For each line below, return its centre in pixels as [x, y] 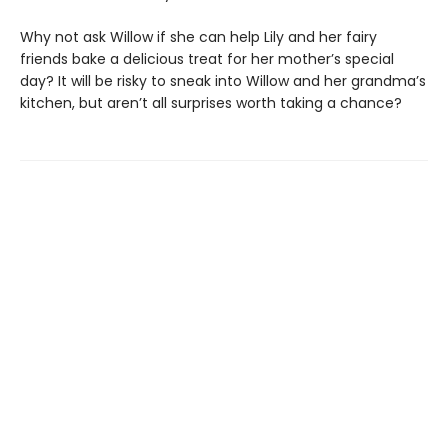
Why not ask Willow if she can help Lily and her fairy [198, 37]
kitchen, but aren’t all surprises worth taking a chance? [211, 103]
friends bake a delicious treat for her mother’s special [207, 59]
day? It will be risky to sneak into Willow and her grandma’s [223, 81]
